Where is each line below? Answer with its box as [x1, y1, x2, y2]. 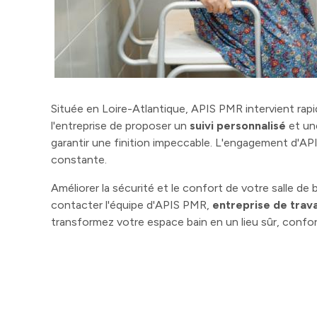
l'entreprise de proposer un [51, 119, 190, 133]
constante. [51, 153, 107, 167]
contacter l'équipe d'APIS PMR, [51, 198, 212, 212]
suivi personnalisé [190, 119, 286, 133]
